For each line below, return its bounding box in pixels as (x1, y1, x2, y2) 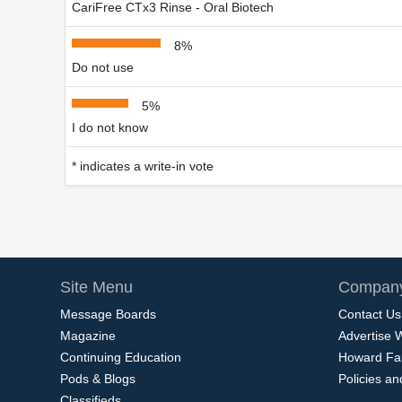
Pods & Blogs (60, 371, 135, 386)
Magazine (60, 328, 116, 343)
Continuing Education (60, 349, 181, 364)
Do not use (72, 59, 134, 74)
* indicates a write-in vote (72, 158, 214, 173)
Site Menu (60, 277, 133, 296)
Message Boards (60, 306, 156, 321)
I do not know (72, 119, 148, 135)
